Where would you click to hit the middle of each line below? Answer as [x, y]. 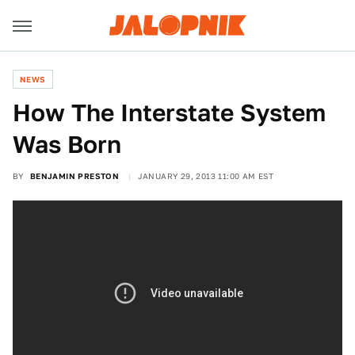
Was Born [67, 144]
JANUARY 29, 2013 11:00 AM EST [206, 176]
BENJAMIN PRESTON [74, 176]
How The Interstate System [169, 113]
